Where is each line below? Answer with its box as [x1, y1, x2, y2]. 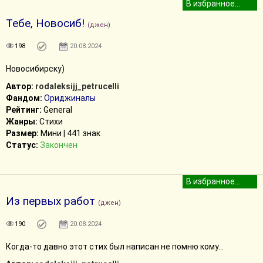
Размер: [6, 129, 39, 138]
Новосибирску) [6, 64, 65, 73]
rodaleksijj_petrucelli [35, 82, 119, 91]
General [42, 105, 72, 114]
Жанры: [6, 117, 38, 126]
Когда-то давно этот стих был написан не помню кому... [6, 242, 224, 251]
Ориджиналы [44, 93, 96, 103]
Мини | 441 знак [39, 129, 100, 138]
